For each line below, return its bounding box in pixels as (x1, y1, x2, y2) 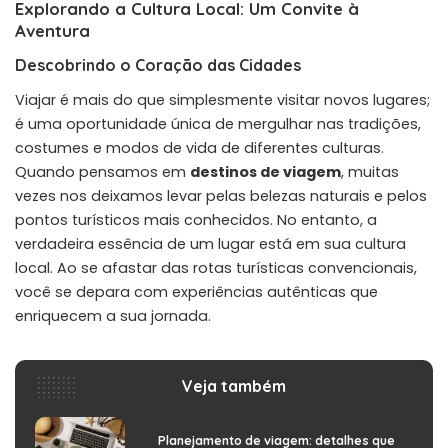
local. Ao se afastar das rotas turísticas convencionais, (15, 257, 417, 278)
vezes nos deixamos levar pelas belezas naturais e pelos (15, 185, 427, 206)
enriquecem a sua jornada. (15, 305, 211, 326)
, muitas (341, 161, 399, 182)
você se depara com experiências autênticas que (15, 281, 378, 302)
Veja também (182, 375, 286, 396)
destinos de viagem (190, 161, 341, 182)
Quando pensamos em (15, 161, 190, 182)
